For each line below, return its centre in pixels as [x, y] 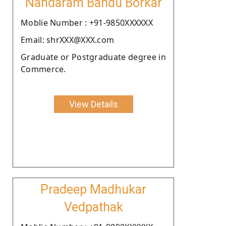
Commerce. [43, 69]
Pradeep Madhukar [93, 189]
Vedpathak [93, 207]
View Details [93, 104]
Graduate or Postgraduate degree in [93, 57]
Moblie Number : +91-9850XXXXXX [87, 22]
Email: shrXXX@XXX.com [68, 40]
